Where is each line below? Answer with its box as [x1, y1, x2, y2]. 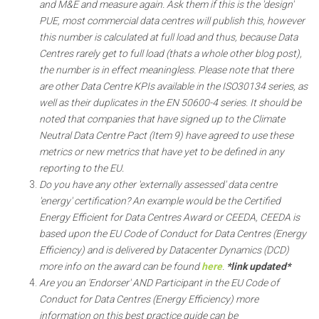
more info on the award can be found [39, 261, 202, 272]
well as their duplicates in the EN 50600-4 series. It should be [39, 97, 301, 108]
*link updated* [226, 261, 291, 272]
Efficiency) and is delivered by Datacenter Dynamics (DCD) [39, 244, 289, 256]
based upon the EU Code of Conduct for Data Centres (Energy [39, 228, 306, 239]
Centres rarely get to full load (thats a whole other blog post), [39, 48, 302, 59]
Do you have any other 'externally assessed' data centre [39, 179, 277, 190]
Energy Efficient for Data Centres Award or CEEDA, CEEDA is [39, 211, 300, 223]
